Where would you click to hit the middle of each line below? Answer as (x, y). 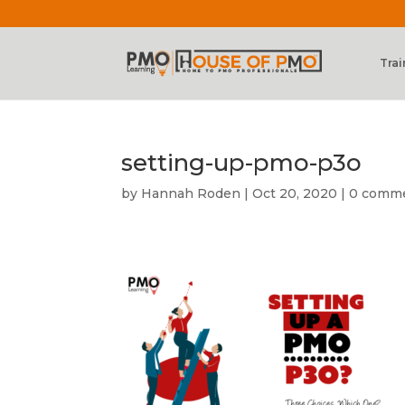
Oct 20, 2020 (295, 193)
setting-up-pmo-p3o (242, 163)
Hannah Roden (191, 193)
